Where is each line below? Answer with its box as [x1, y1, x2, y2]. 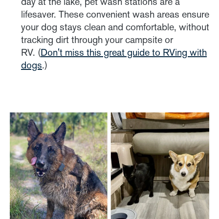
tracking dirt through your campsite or [21, 33, 173, 45]
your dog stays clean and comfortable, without [21, 21, 209, 33]
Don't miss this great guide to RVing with [41, 46, 207, 58]
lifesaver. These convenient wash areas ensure [21, 8, 209, 20]
